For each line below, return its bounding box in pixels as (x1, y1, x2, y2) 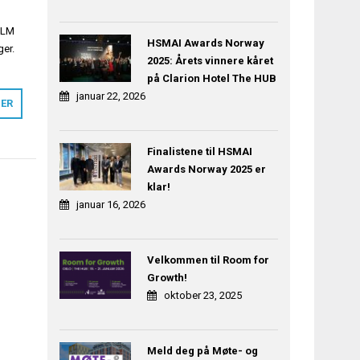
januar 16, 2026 (76, 198, 146, 211)
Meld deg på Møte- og (146, 345, 258, 358)
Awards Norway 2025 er (146, 163, 266, 176)
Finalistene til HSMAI (146, 145, 252, 158)
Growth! (146, 272, 187, 284)
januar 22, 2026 (76, 90, 146, 103)
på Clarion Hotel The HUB (146, 72, 276, 85)
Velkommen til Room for (146, 254, 269, 267)
